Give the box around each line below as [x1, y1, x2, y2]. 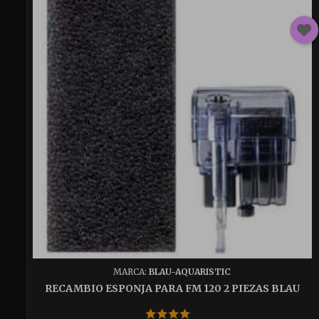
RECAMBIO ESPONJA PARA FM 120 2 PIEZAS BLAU [44, 281, 300, 295]
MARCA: [113, 266, 150, 277]
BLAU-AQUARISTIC [149, 266, 231, 277]
